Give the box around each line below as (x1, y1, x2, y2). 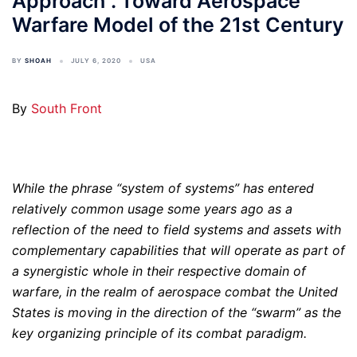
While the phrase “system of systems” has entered (12, 180, 314, 196)
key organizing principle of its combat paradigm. (12, 325, 307, 341)
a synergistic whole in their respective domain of (12, 263, 306, 279)
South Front (31, 100, 102, 116)
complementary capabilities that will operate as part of (12, 242, 345, 258)
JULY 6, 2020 (71, 57, 121, 65)
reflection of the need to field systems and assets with (12, 222, 341, 237)
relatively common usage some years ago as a (12, 201, 292, 217)
